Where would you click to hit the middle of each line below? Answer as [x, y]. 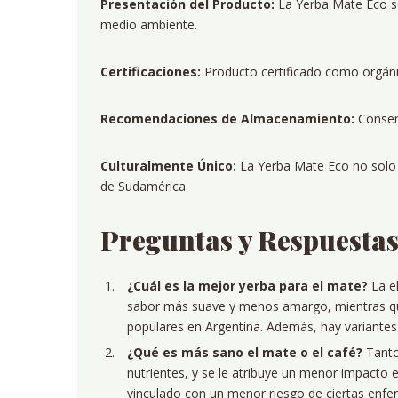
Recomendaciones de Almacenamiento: [227, 119]
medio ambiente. [149, 24]
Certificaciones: [151, 72]
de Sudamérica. [144, 186]
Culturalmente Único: [168, 166]
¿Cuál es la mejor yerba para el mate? [247, 286]
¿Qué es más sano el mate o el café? [245, 352]
